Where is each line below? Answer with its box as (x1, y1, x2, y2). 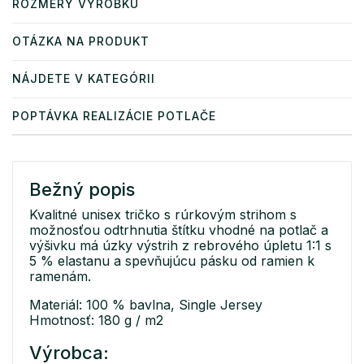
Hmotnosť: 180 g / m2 (29, 312, 163, 329)
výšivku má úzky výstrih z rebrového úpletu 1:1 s (29, 237, 331, 254)
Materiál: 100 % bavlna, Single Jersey (29, 297, 262, 314)
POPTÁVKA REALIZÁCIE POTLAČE (12, 109, 216, 123)
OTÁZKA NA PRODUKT (12, 34, 149, 49)
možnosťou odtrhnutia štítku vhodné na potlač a (29, 222, 328, 239)
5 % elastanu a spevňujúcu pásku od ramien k (29, 253, 314, 270)
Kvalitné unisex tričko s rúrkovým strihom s (29, 206, 297, 223)
